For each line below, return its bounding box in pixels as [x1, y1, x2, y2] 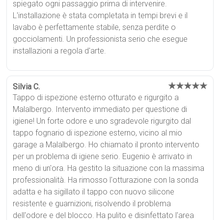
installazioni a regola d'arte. [13, 46, 107, 55]
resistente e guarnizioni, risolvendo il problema [13, 198, 171, 208]
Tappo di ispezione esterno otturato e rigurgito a [13, 92, 179, 102]
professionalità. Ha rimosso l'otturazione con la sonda [13, 175, 199, 185]
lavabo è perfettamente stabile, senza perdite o [13, 22, 176, 32]
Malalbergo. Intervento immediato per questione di [13, 104, 188, 114]
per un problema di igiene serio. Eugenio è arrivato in [13, 151, 192, 161]
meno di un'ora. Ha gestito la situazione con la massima [13, 163, 205, 173]
